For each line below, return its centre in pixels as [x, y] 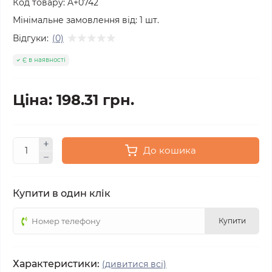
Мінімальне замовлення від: [75, 20]
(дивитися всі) [134, 264]
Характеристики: [56, 264]
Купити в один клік [62, 193]
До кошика [170, 150]
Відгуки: [31, 38]
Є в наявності [44, 60]
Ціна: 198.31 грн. [73, 100]
